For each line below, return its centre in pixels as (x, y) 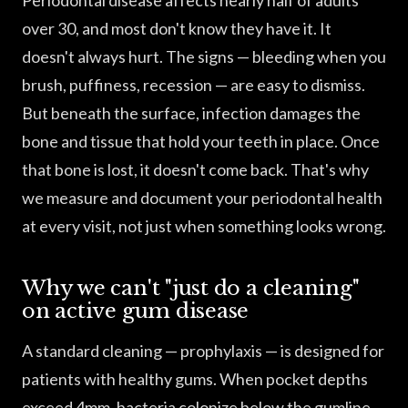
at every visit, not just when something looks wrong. (204, 226)
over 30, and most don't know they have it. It (177, 28)
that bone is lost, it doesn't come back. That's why (195, 169)
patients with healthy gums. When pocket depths (195, 379)
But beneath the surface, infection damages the (191, 113)
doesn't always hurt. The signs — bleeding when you (204, 56)
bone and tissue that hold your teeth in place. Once (201, 141)
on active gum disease (136, 311)
